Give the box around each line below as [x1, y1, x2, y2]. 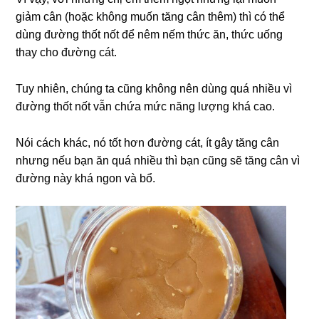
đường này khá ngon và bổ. [16, 172, 156, 185]
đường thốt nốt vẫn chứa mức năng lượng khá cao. [16, 100, 276, 113]
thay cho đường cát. [16, 46, 117, 59]
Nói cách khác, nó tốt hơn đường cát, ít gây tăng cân [16, 137, 280, 150]
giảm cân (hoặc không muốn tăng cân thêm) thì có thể [16, 11, 286, 23]
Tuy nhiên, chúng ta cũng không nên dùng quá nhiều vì [16, 83, 293, 95]
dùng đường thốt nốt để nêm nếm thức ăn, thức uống [16, 28, 283, 41]
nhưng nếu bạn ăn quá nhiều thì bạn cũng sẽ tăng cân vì [16, 155, 300, 167]
